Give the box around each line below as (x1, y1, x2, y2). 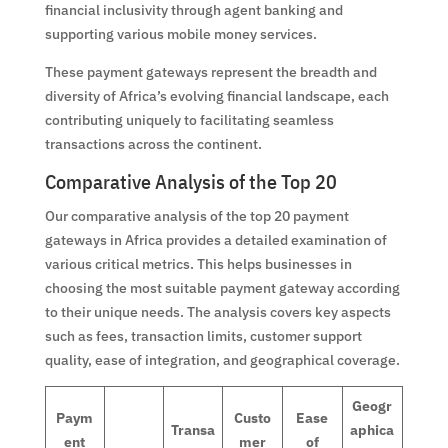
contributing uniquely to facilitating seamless (44, 110, 334, 129)
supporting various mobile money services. (44, 24, 317, 43)
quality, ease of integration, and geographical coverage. (44, 350, 400, 369)
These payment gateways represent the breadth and (44, 62, 377, 81)
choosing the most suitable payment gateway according (44, 278, 400, 297)
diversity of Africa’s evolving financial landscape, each (44, 86, 389, 105)
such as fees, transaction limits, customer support (44, 326, 362, 345)
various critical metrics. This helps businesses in (44, 254, 352, 273)
